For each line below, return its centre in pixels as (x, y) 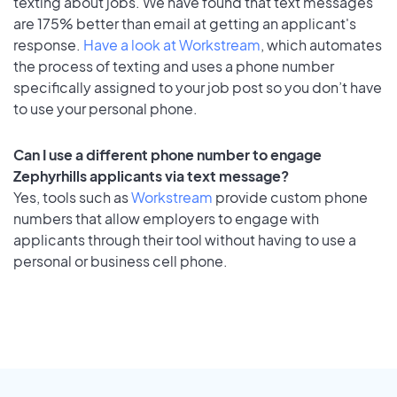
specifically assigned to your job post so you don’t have (198, 87)
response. (48, 44)
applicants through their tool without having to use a (185, 240)
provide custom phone (290, 198)
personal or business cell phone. (121, 261)
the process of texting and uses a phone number (174, 66)
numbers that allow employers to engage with (166, 219)
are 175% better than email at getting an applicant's (185, 23)
